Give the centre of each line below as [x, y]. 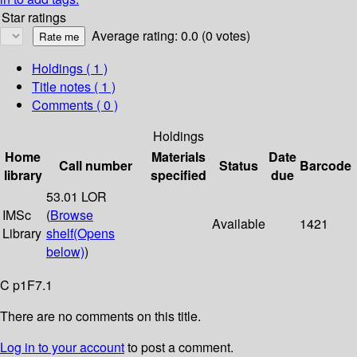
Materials [178, 157]
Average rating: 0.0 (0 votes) [171, 36]
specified [178, 175]
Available [239, 224]
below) [65, 252]
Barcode [326, 166]
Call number [96, 166]
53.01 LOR [76, 197]
